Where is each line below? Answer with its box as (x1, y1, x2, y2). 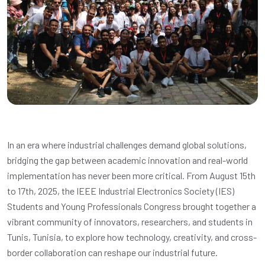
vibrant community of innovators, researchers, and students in (7, 216, 253, 228)
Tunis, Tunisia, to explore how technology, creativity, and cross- (7, 231, 257, 243)
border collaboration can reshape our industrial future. (7, 247, 218, 258)
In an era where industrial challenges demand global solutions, (7, 139, 247, 151)
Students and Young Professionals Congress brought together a (7, 201, 256, 212)
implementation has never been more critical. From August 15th (7, 170, 256, 182)
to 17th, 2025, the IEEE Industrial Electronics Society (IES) (7, 185, 234, 197)
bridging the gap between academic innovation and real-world (7, 154, 248, 166)
